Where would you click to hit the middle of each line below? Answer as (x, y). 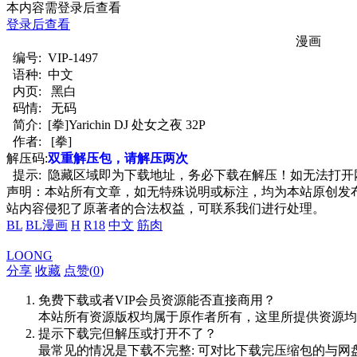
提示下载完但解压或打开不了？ (127, 333)
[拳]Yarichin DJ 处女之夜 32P (127, 124)
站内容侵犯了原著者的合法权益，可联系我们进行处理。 (166, 208)
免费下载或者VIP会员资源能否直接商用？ (157, 300)
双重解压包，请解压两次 (118, 158)
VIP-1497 (73, 57)
